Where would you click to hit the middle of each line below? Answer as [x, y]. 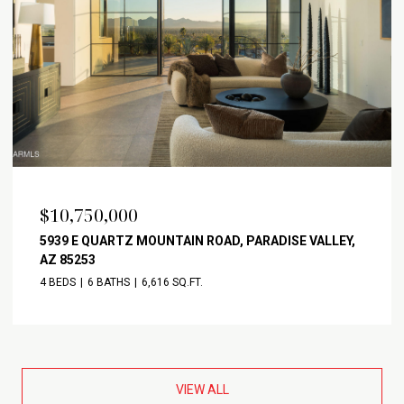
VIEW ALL [202, 389]
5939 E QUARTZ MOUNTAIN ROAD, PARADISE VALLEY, [197, 240]
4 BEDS [58, 282]
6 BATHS [109, 282]
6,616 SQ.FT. [172, 282]
